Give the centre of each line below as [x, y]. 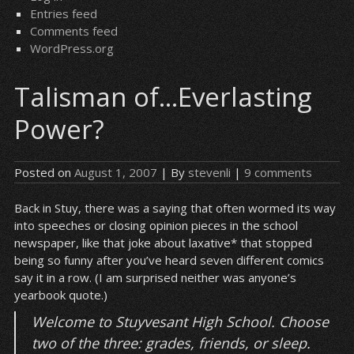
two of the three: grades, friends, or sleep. [171, 343]
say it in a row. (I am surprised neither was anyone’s [155, 277]
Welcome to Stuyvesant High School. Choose [180, 322]
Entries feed [63, 13]
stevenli [209, 172]
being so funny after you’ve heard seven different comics [169, 260]
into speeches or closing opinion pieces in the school [156, 225]
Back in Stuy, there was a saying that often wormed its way [175, 208]
